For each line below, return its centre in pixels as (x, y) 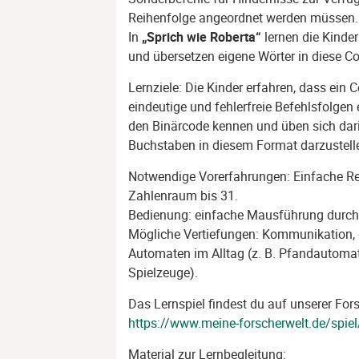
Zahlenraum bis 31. (183, 196)
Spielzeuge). (163, 272)
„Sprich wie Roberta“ (201, 37)
